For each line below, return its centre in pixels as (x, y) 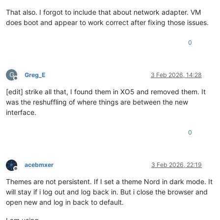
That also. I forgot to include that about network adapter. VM (103, 12)
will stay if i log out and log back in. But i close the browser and (107, 192)
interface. (21, 112)
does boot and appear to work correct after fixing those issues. (107, 23)
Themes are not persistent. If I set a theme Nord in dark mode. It (109, 182)
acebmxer (39, 165)
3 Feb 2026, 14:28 (176, 75)
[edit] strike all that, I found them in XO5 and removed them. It (106, 92)
